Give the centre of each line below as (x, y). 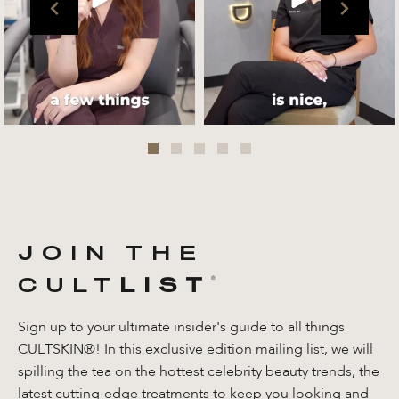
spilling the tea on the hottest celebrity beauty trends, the (199, 373)
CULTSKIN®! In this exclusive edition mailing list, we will (195, 350)
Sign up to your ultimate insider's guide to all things (181, 328)
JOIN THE (111, 253)
